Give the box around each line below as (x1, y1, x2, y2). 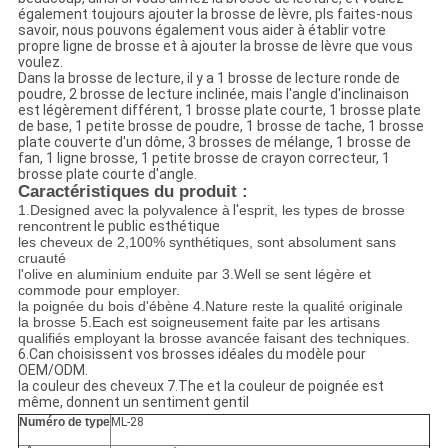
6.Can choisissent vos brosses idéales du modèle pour (17, 346, 366, 363)
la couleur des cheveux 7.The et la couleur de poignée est (17, 378, 384, 395)
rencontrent (17, 218, 91, 235)
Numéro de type (18, 415, 110, 430)
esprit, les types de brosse (238, 202, 405, 219)
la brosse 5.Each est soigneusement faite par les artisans (17, 314, 380, 331)
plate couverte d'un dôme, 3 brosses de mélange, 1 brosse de (17, 134, 411, 151)
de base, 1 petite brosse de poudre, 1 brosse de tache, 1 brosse (17, 118, 424, 135)
